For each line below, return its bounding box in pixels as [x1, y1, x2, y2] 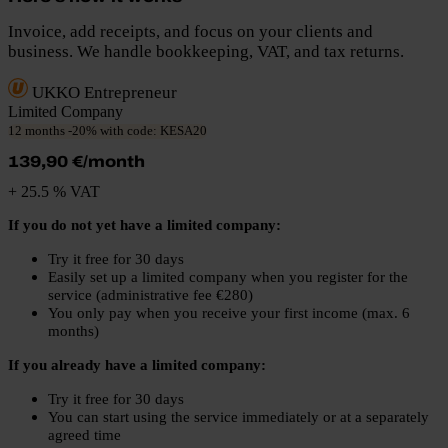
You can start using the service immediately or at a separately [48, 408, 429, 426]
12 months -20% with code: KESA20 [8, 124, 207, 139]
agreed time [48, 426, 121, 444]
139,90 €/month [8, 152, 145, 170]
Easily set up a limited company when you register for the [48, 268, 408, 286]
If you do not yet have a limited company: [8, 216, 281, 234]
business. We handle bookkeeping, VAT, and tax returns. [8, 41, 404, 61]
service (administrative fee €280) [48, 286, 253, 304]
